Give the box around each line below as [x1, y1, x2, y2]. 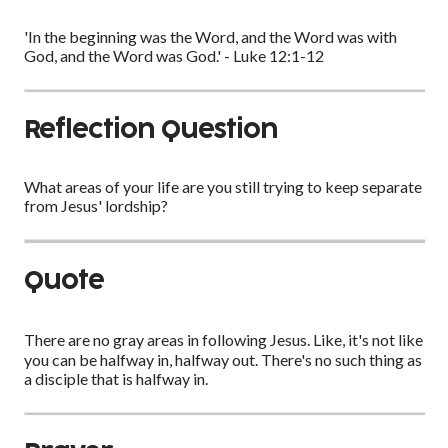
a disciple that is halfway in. [24, 368, 208, 388]
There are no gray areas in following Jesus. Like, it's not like [24, 329, 423, 349]
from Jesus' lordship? [24, 196, 168, 216]
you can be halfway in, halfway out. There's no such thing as [24, 349, 422, 369]
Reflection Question [24, 118, 278, 144]
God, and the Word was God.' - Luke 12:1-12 [24, 45, 324, 65]
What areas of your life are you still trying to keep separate [24, 177, 422, 197]
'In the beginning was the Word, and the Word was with [24, 26, 397, 46]
